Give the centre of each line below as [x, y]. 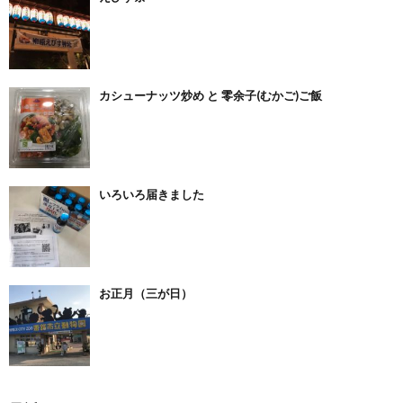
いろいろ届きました [152, 195]
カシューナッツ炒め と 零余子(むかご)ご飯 [210, 96]
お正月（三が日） [146, 294]
